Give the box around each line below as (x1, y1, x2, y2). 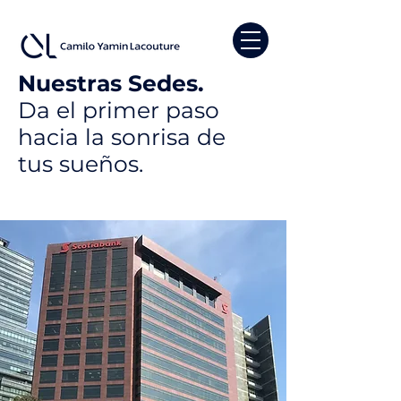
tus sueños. (18, 150, 143, 177)
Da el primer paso (18, 97, 219, 124)
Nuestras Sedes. (18, 70, 204, 97)
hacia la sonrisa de (18, 124, 226, 150)
